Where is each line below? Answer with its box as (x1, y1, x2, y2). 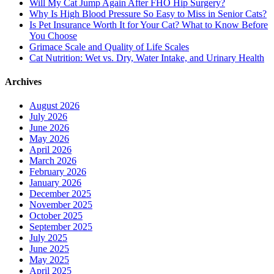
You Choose (29, 30, 77, 41)
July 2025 (29, 232, 67, 243)
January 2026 (29, 177, 81, 188)
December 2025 (29, 188, 91, 199)
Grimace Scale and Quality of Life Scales (29, 41, 189, 52)
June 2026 (29, 122, 69, 133)
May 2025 (29, 254, 69, 265)
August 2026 (29, 100, 80, 111)
